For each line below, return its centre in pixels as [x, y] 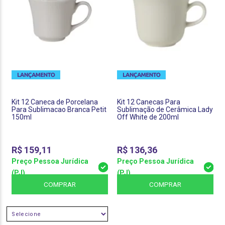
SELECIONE [25, 214]
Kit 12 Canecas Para [149, 102]
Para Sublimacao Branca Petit [59, 110]
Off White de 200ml [148, 117]
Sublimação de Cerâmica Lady [165, 110]
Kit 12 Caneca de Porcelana [54, 102]
